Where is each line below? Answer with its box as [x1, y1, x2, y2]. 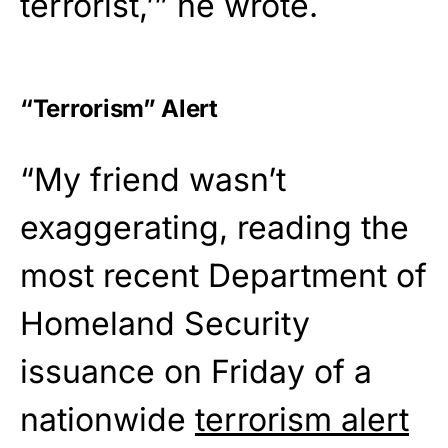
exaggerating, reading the [20, 208, 409, 248]
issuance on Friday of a [20, 352, 372, 392]
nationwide [20, 400, 195, 440]
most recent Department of [20, 256, 427, 296]
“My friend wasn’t [20, 160, 286, 200]
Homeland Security [20, 304, 310, 344]
